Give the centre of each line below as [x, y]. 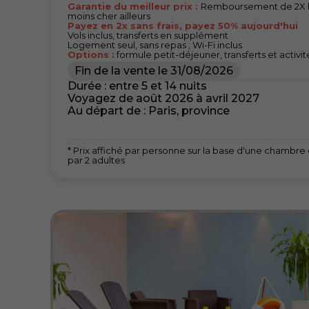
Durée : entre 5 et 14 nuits [137, 86]
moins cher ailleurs [109, 16]
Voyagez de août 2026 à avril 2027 [163, 98]
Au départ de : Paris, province [148, 110]
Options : [91, 54]
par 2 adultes [96, 160]
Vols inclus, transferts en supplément [148, 35]
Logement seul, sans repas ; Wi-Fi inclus [154, 44]
